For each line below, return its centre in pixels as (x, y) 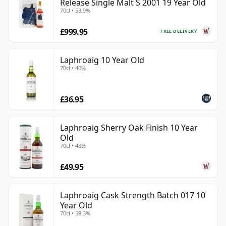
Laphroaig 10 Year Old (102, 60)
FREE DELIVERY (179, 31)
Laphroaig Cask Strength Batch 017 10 (133, 195)
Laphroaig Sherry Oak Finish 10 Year (129, 128)
